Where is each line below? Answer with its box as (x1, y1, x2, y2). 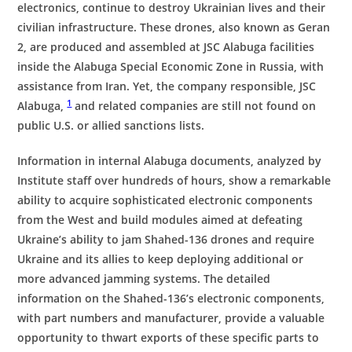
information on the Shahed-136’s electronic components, (17, 291, 325, 306)
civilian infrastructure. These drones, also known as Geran (17, 20, 331, 35)
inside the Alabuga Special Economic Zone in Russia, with (17, 59, 324, 74)
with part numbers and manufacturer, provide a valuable (17, 310, 325, 325)
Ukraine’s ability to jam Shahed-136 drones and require (17, 232, 315, 247)
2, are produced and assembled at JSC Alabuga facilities (17, 39, 315, 54)
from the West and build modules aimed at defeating (17, 212, 303, 227)
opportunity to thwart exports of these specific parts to (17, 330, 320, 345)
